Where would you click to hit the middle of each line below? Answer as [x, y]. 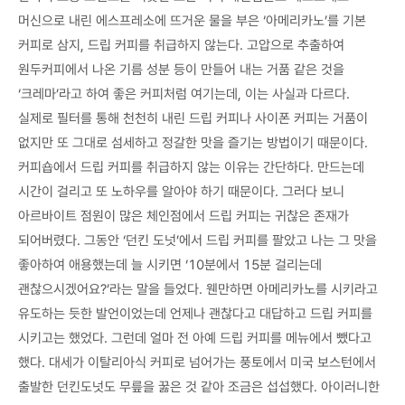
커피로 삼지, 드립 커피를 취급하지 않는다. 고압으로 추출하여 [181, 45]
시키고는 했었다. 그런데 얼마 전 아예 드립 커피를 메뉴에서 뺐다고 [195, 338]
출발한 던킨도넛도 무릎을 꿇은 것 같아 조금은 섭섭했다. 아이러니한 [199, 386]
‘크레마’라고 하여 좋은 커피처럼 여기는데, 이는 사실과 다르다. [184, 94]
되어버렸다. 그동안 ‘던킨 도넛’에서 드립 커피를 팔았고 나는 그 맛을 [198, 240]
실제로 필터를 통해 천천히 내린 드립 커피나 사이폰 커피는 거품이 [193, 118]
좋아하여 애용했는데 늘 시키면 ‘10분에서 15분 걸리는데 [170, 264]
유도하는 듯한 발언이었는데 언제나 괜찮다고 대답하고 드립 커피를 [195, 313]
